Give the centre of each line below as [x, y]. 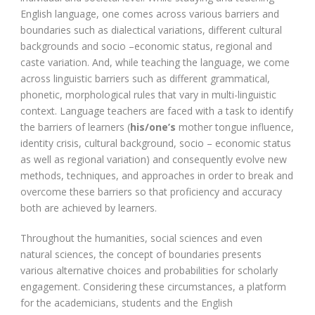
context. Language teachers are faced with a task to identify [157, 110]
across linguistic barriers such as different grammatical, [145, 78]
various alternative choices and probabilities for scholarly [149, 270]
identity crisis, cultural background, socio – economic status [156, 143]
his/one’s [153, 127]
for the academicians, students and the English [127, 302]
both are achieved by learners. [89, 207]
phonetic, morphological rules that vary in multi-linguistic [148, 94]
